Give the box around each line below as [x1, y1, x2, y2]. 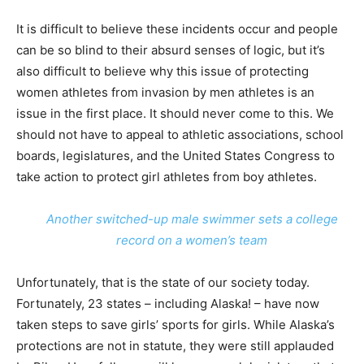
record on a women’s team [116, 232, 268, 248]
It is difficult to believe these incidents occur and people [16, 21, 338, 37]
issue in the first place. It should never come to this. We [16, 106, 334, 121]
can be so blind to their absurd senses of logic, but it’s [16, 42, 325, 58]
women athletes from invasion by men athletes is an [16, 84, 314, 100]
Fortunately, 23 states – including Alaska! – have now [16, 296, 319, 311]
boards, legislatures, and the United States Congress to [16, 148, 335, 163]
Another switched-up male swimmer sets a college [45, 211, 338, 227]
